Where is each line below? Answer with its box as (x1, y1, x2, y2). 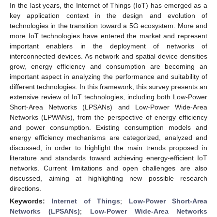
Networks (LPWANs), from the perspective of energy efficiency (10, 113, 207, 121)
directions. (10, 184, 41, 192)
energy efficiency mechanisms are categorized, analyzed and (10, 133, 207, 141)
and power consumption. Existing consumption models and (10, 123, 207, 131)
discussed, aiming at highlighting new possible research (10, 174, 207, 182)
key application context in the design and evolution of (10, 11, 207, 19)
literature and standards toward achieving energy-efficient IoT (10, 154, 207, 162)
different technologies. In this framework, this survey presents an (10, 82, 207, 91)
